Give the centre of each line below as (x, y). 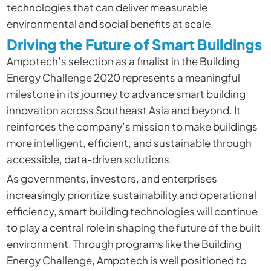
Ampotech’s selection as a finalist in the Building (123, 61)
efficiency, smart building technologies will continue (132, 211)
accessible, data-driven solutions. (89, 159)
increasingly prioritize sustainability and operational (131, 195)
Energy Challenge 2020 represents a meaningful (123, 78)
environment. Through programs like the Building (124, 244)
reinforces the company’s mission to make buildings (132, 127)
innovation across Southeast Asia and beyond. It (123, 110)
